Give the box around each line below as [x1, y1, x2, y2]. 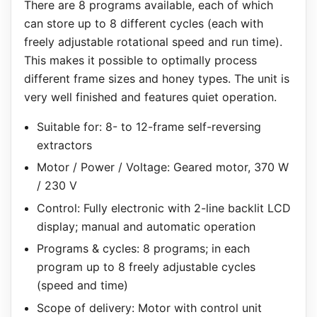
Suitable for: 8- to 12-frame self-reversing [36, 119, 261, 134]
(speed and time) [36, 278, 128, 293]
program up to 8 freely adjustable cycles [36, 260, 255, 275]
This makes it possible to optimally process [23, 52, 257, 67]
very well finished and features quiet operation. [23, 89, 277, 104]
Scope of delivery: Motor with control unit [36, 300, 262, 315]
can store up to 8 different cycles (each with [23, 16, 263, 30]
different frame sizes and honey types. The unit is [23, 71, 289, 86]
